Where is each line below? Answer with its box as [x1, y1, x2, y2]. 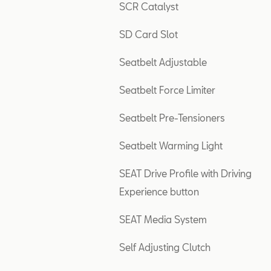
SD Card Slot [119, 28, 178, 40]
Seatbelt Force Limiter [119, 84, 215, 96]
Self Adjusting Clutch [119, 241, 211, 253]
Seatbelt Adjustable [119, 56, 207, 68]
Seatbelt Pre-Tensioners [119, 112, 225, 123]
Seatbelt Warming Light [119, 140, 223, 151]
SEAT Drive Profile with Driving [119, 168, 252, 179]
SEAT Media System [119, 214, 207, 225]
